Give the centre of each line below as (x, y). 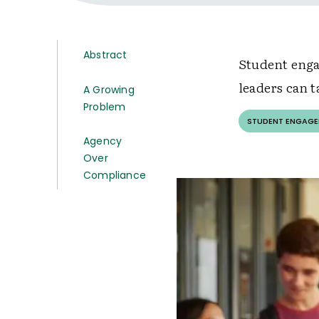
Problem (105, 107)
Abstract (105, 55)
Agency (103, 141)
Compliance (115, 175)
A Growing (109, 90)
